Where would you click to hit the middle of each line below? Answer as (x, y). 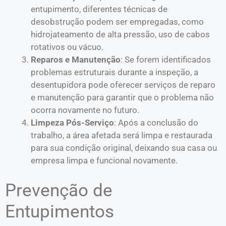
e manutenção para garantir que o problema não (122, 97)
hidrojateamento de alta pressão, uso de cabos (120, 34)
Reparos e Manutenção (76, 60)
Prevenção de (59, 190)
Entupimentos (60, 211)
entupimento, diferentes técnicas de (99, 9)
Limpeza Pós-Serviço (72, 123)
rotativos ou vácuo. (67, 47)
